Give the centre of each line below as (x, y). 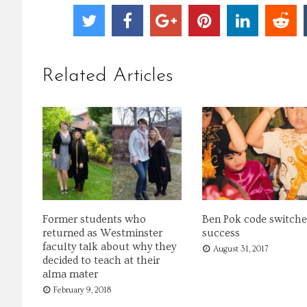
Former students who (94, 220)
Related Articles (108, 76)
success (221, 233)
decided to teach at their (101, 261)
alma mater (70, 274)
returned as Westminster (102, 233)
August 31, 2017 (241, 249)
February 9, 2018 (82, 291)
